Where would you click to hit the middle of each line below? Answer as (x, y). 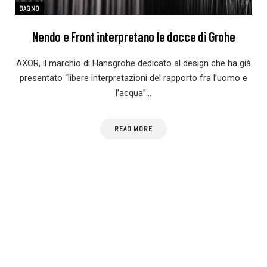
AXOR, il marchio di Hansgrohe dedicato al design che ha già (133, 63)
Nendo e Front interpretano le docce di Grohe (133, 36)
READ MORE (133, 128)
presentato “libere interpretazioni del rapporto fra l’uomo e (133, 78)
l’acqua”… (133, 93)
